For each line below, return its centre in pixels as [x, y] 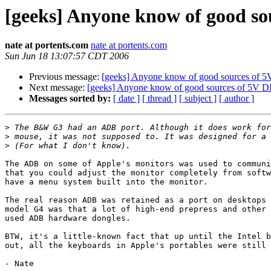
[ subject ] [198, 99]
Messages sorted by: [70, 99]
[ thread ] [159, 99]
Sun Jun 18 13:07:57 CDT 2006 [67, 56]
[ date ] [126, 99]
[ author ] [237, 99]
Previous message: [65, 77]
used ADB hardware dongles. [68, 218]
